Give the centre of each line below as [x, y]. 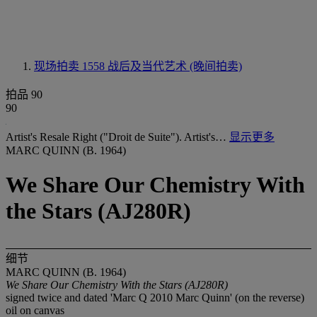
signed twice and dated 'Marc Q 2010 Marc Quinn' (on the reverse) [155, 297]
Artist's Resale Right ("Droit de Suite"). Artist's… [117, 137]
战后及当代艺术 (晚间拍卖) [175, 66]
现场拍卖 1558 [71, 66]
